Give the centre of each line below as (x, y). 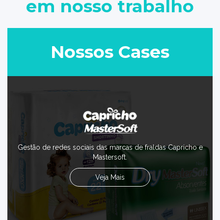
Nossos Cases (110, 52)
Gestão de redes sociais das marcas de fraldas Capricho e (110, 148)
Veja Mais (110, 178)
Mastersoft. (110, 157)
